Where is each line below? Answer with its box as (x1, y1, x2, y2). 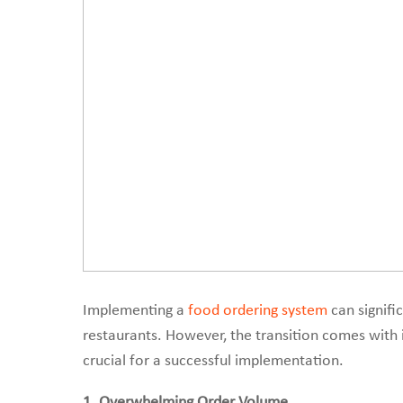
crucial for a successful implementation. (83, 353, 344, 370)
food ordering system (188, 302, 327, 319)
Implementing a (83, 302, 188, 319)
